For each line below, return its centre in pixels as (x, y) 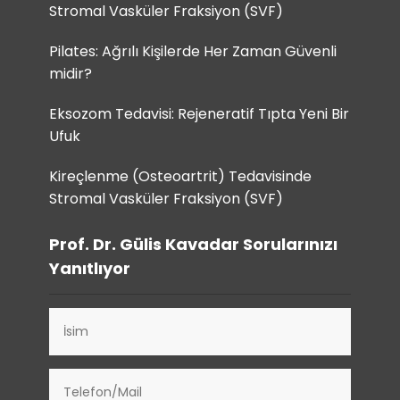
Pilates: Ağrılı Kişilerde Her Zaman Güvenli (193, 51)
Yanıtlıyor (90, 268)
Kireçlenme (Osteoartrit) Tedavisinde (180, 176)
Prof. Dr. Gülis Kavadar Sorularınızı (193, 244)
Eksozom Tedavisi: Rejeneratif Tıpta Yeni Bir (199, 114)
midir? (71, 74)
